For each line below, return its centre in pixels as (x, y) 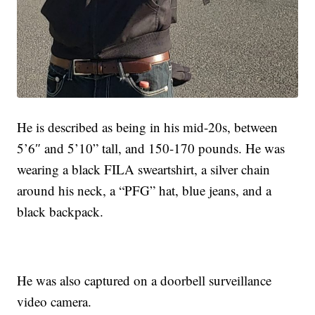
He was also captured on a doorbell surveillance (144, 281)
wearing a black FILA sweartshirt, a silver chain (144, 169)
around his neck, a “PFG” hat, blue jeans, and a (144, 191)
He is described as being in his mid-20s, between (148, 127)
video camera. (54, 302)
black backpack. (60, 212)
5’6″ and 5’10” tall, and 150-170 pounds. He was (151, 148)
